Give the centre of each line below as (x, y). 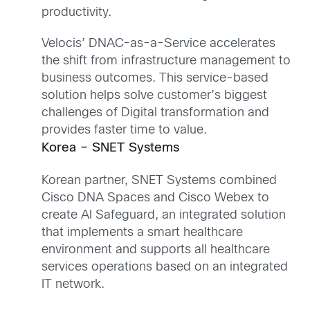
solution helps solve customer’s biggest (154, 96)
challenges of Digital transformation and (155, 113)
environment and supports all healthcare (156, 250)
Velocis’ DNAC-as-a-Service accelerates (158, 44)
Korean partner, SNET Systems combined (159, 181)
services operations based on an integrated (165, 267)
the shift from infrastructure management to (166, 62)
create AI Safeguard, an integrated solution (164, 215)
